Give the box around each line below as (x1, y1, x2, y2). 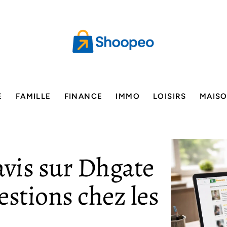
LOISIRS (153, 92, 186, 101)
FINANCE (64, 92, 103, 101)
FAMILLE (15, 92, 51, 101)
